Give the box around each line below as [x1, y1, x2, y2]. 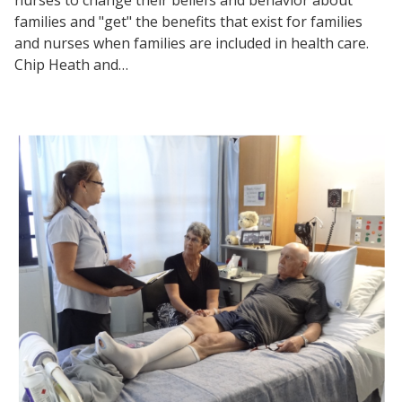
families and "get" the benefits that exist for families [14, 11, 363, 31]
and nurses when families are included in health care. [14, 32, 369, 53]
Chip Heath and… [14, 54, 128, 74]
